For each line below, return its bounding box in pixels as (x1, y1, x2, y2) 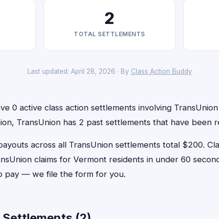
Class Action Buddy (131, 67, 192, 75)
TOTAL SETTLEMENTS (74, 30, 145, 38)
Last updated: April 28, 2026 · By (27, 67, 131, 75)
